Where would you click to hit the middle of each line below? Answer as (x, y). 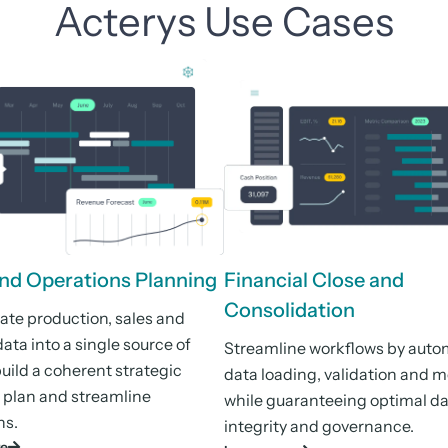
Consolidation (289, 309)
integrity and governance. (319, 425)
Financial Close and (314, 279)
